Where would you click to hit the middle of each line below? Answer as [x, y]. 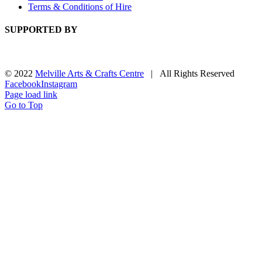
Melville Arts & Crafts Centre [89, 74]
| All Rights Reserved [193, 74]
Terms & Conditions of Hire [80, 6]
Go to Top [24, 105]
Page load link [31, 95]
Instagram [59, 84]
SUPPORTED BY [41, 30]
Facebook [23, 84]
